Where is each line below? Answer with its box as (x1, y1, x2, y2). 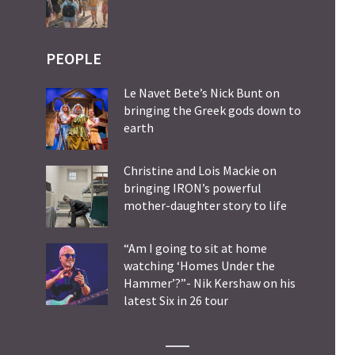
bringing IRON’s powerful (124, 180, 261, 197)
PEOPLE (46, 48, 101, 69)
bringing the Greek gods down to (124, 102, 301, 119)
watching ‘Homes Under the (124, 258, 275, 274)
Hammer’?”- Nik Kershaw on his (124, 275, 296, 292)
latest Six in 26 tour (124, 292, 228, 309)
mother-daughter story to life (124, 197, 287, 214)
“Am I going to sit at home (124, 240, 267, 257)
